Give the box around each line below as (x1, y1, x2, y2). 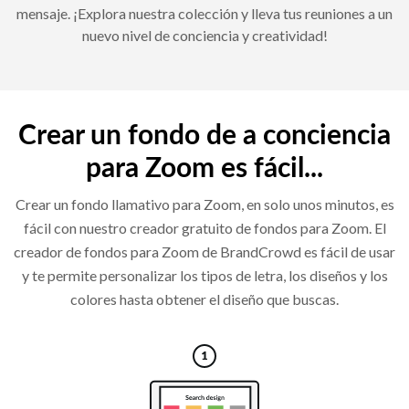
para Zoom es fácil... (86, 155, 323, 184)
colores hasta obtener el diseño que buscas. (70, 290, 339, 309)
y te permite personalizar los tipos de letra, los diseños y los (21, 267, 388, 285)
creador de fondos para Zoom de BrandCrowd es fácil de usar (14, 243, 395, 261)
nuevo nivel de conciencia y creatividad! (81, 26, 328, 45)
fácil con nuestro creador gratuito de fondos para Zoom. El (23, 219, 386, 237)
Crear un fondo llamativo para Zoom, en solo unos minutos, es (15, 195, 394, 214)
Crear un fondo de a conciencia (18, 122, 391, 151)
